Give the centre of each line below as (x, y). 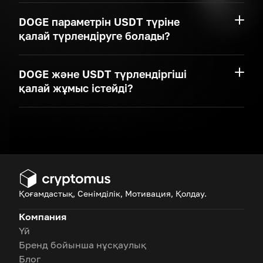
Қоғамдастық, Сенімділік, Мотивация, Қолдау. (113, 193)
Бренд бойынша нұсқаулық (82, 245)
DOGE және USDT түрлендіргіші (103, 74)
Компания (43, 217)
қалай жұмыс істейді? (76, 88)
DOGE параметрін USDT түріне (99, 22)
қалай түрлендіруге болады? (95, 36)
